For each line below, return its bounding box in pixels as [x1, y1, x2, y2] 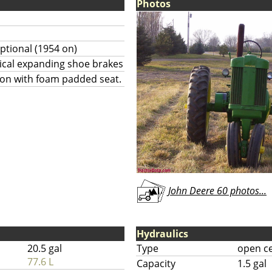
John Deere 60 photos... [166, 184, 267, 198]
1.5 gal [237, 257, 267, 270]
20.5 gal [27, 242, 62, 255]
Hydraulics [137, 227, 188, 240]
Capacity [137, 257, 175, 270]
